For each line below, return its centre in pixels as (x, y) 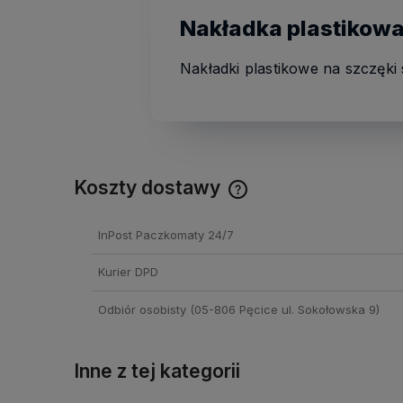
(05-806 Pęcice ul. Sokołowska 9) (282, 309)
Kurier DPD (128, 272)
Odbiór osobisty (142, 309)
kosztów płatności (295, 248)
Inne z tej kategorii (157, 371)
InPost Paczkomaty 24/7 (166, 234)
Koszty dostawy (149, 188)
